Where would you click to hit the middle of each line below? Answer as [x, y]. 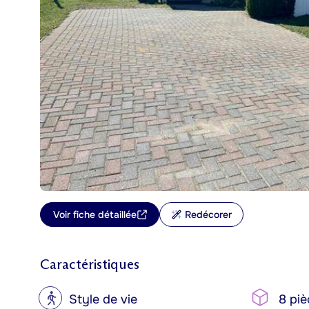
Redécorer [208, 215]
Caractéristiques [90, 264]
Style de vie [103, 299]
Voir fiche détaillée [95, 215]
